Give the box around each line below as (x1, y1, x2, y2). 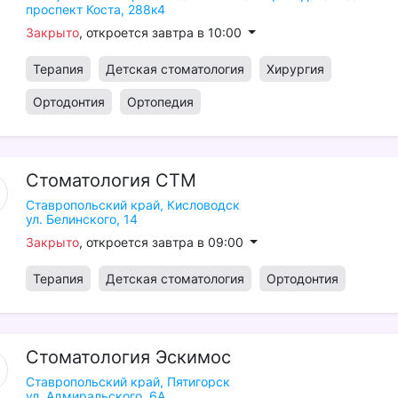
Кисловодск (166, 197, 240, 212)
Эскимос (155, 346, 231, 368)
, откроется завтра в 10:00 (78, 25, 245, 40)
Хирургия (266, 61, 324, 76)
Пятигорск (166, 374, 230, 389)
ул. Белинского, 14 (25, 211, 138, 227)
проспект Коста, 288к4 (25, 2, 165, 17)
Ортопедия (126, 94, 194, 109)
